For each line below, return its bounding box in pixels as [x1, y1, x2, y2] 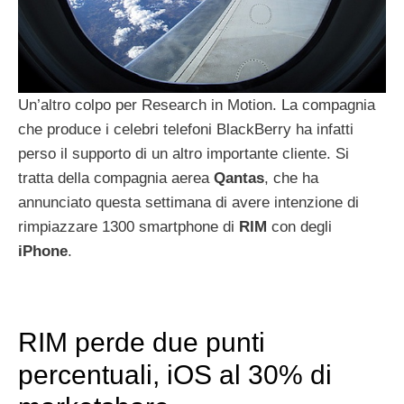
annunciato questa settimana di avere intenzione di [18, 193, 359, 211]
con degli [267, 217, 332, 235]
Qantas [214, 169, 264, 187]
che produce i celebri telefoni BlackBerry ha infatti [18, 120, 353, 138]
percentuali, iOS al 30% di [18, 359, 332, 390]
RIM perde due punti [18, 326, 265, 357]
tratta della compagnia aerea [18, 169, 214, 187]
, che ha [264, 169, 318, 187]
